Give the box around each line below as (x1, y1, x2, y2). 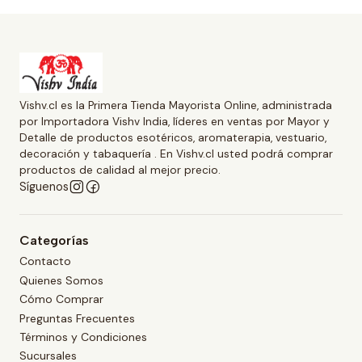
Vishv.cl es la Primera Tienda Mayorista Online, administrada (19, 99, 332, 113)
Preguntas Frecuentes (19, 310, 135, 326)
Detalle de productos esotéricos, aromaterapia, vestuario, (19, 131, 326, 145)
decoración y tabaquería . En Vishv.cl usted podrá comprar (19, 147, 333, 162)
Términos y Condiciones (19, 329, 147, 344)
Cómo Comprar (19, 292, 103, 307)
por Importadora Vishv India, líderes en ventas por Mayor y (19, 115, 330, 129)
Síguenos (19, 179, 69, 195)
